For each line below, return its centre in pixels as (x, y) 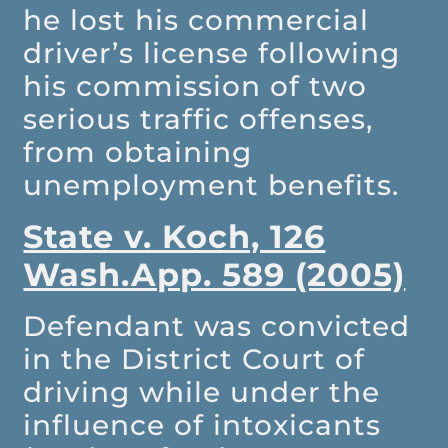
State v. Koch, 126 (174, 237)
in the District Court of (194, 359)
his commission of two (195, 86)
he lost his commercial (196, 20)
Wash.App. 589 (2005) (214, 275)
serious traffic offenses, (198, 119)
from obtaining (138, 152)
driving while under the (202, 392)
